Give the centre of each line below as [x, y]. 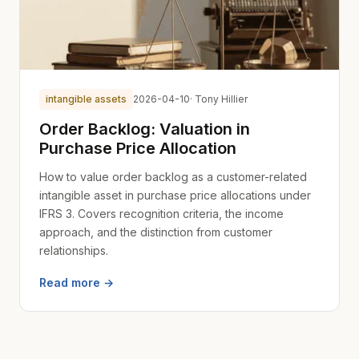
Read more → [77, 282]
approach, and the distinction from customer [156, 232]
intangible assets [86, 99]
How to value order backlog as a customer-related [173, 177]
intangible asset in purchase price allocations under [175, 195]
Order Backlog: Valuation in [145, 129]
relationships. [74, 250]
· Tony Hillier [219, 99]
